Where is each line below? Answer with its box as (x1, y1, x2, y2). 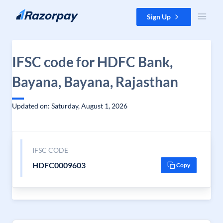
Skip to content (8, 8, 55, 17)
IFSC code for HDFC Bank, (12, 53, 173, 70)
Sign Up (147, 12, 171, 21)
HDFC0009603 (32, 160, 86, 170)
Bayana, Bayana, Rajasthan (12, 73, 178, 90)
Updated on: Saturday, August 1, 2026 (12, 102, 127, 110)
